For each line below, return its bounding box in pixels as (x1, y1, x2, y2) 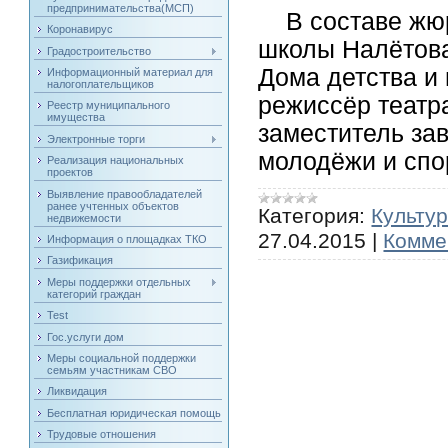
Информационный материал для (47, 66, 214, 79)
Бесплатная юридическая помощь (47, 406, 222, 419)
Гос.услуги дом (47, 330, 125, 343)
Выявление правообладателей (47, 187, 203, 200)
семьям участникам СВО (47, 364, 178, 376)
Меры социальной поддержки (47, 352, 197, 364)
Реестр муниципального (47, 99, 171, 112)
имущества (47, 111, 106, 124)
